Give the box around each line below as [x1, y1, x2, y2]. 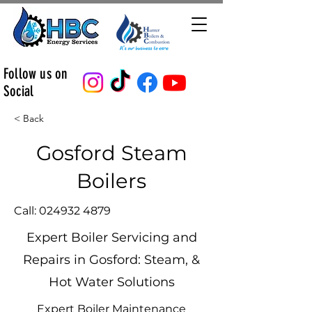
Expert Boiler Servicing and [26, 230, 197, 245]
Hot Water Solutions [48, 274, 175, 290]
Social [3, 82, 34, 100]
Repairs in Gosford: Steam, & [23, 252, 200, 267]
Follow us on [3, 65, 68, 82]
